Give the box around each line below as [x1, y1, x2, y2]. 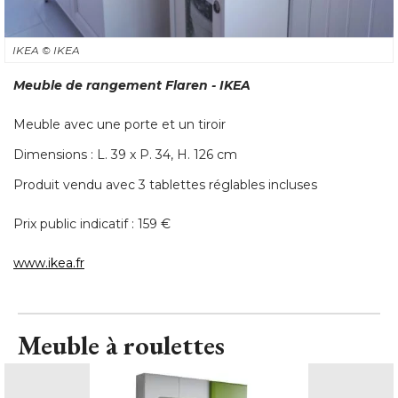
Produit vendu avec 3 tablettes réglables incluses [13, 176, 317, 193]
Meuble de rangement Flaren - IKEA [13, 76, 251, 93]
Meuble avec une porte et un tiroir [13, 115, 226, 132]
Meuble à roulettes [18, 327, 225, 362]
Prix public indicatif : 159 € [13, 215, 171, 232]
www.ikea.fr [13, 254, 84, 271]
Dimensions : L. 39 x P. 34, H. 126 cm [13, 146, 237, 163]
